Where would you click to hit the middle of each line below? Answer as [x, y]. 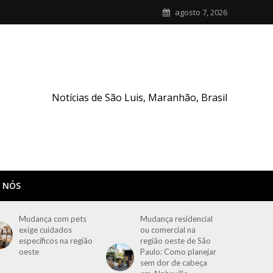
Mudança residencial [177, 219]
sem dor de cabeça [174, 263]
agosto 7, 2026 [201, 12]
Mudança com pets [53, 219]
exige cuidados [46, 230]
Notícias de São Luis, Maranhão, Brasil [139, 98]
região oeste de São [176, 241]
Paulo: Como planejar [179, 252]
